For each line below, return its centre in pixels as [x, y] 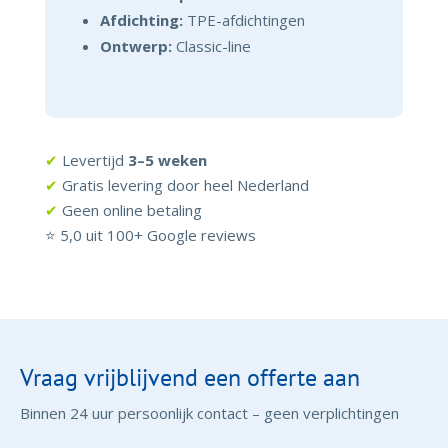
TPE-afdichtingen [243, 20]
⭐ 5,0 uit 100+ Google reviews [150, 235]
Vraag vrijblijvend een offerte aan [190, 378]
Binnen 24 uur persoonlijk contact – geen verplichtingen [209, 413]
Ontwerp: [135, 46]
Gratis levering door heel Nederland [183, 185]
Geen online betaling [129, 210]
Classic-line [211, 46]
